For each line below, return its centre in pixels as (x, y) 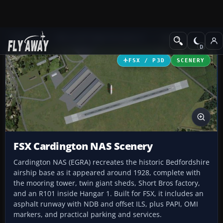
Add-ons (25, 38)
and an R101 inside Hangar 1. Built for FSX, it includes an (109, 194)
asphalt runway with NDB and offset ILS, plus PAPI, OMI (106, 204)
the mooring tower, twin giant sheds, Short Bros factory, (107, 183)
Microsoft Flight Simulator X (100, 38)
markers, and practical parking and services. (88, 215)
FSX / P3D (147, 60)
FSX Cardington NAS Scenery (83, 146)
